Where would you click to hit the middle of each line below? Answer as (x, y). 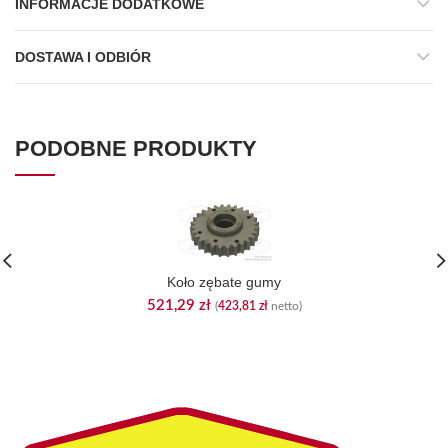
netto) (284, 306)
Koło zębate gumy (224, 282)
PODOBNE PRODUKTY (136, 148)
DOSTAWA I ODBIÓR (83, 57)
